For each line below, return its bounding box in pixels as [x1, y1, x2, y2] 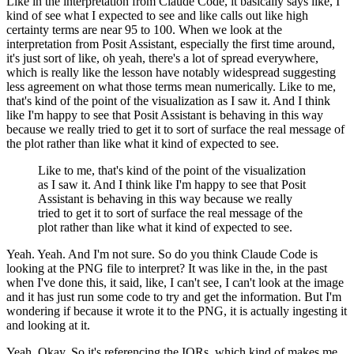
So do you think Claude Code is [158, 247, 318, 262]
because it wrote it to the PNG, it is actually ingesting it [73, 304, 347, 318]
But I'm [304, 290, 341, 304]
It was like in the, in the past [188, 262, 327, 276]
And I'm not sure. [68, 247, 155, 262]
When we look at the [179, 23, 282, 37]
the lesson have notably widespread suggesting [104, 66, 336, 80]
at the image [284, 276, 344, 290]
